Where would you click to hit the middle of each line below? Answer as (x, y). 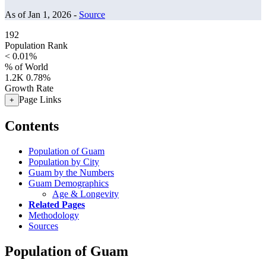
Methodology (54, 216)
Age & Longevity (85, 194)
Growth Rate (29, 88)
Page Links (40, 100)
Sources (43, 226)
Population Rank (36, 46)
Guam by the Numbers (71, 173)
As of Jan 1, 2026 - (42, 15)
